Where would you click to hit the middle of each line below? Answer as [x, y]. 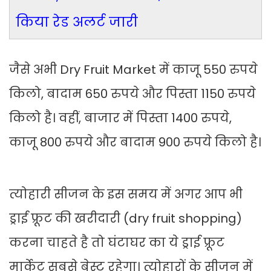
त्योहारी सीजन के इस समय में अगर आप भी [126, 194]
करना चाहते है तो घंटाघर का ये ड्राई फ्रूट [117, 243]
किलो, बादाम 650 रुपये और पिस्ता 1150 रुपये [132, 94]
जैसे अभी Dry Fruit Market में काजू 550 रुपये [133, 70]
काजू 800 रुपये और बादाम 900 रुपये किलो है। [135, 142]
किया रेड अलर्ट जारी [77, 22]
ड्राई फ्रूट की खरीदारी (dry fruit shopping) [126, 219]
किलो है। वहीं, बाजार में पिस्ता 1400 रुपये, [120, 118]
